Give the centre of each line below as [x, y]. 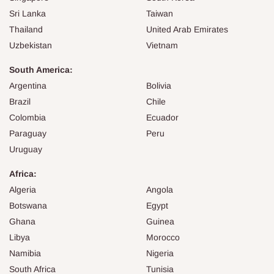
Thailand [26, 29]
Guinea [160, 221]
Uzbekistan [31, 45]
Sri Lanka [28, 13]
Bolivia [159, 85]
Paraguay [28, 133]
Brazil [20, 101]
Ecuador [162, 117]
